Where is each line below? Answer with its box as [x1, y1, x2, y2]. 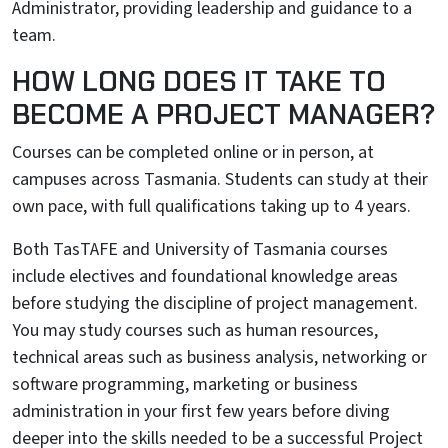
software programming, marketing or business [12, 372, 358, 397]
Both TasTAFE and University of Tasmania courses [12, 237, 388, 262]
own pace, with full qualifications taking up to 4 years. [12, 194, 411, 219]
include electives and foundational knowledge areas [12, 264, 398, 289]
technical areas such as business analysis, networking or [12, 345, 427, 370]
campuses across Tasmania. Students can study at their [12, 167, 428, 192]
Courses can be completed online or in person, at [12, 140, 374, 165]
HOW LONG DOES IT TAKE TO [12, 63, 386, 100]
